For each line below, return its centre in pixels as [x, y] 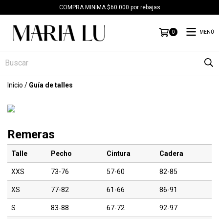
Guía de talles [51, 85]
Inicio [15, 85]
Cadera [171, 153]
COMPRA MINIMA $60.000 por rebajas [109, 7]
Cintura [119, 153]
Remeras [31, 134]
